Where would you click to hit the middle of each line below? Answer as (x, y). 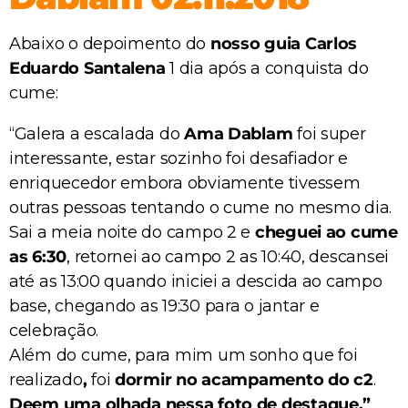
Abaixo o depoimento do (110, 43)
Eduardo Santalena (87, 68)
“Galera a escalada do (97, 133)
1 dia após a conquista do (267, 68)
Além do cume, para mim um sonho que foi (184, 355)
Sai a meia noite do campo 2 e (132, 232)
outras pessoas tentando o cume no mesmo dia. (201, 207)
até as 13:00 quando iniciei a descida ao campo (196, 281)
